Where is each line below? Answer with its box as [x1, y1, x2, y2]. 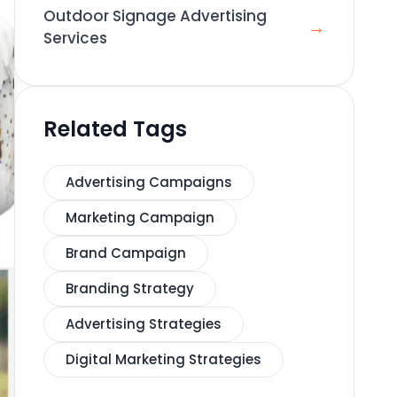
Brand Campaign [66, 244, 186, 262]
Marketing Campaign [66, 208, 214, 227]
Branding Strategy [66, 279, 194, 298]
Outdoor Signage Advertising [43, 5, 267, 27]
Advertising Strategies [66, 315, 222, 333]
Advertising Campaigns [66, 173, 232, 191]
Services [43, 27, 107, 49]
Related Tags [43, 114, 187, 144]
